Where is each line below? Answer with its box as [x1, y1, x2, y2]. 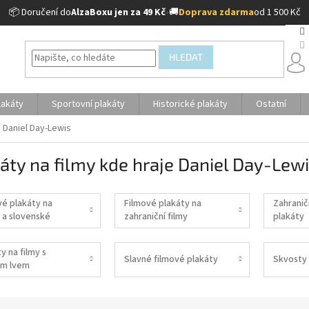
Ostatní [256, 97, 286, 111]
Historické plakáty [153, 97, 228, 111]
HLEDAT [169, 51, 203, 63]
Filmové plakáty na [123, 197, 201, 211]
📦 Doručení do [8, 6, 71, 19]
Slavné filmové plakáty [123, 252, 218, 266]
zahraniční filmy [123, 210, 188, 224]
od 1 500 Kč [253, 6, 301, 19]
